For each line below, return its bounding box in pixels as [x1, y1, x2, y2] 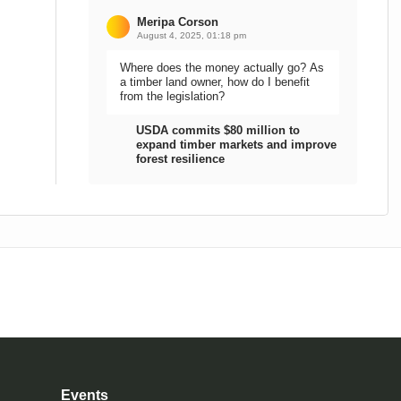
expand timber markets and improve [136, 138, 337, 151]
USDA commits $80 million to [136, 124, 300, 137]
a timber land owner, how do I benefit [120, 75, 310, 89]
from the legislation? [120, 90, 225, 103]
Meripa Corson [137, 15, 218, 29]
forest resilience [136, 152, 225, 166]
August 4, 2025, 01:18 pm [137, 30, 246, 40]
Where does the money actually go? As [120, 61, 310, 74]
